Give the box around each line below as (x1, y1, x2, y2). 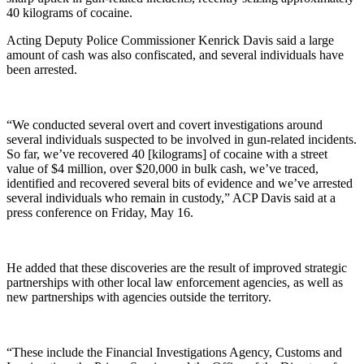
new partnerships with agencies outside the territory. (6, 289, 271, 304)
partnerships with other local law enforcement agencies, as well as (6, 275, 343, 289)
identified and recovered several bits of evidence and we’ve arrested (6, 175, 353, 190)
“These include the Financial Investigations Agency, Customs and (6, 344, 342, 359)
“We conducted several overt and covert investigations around (6, 117, 323, 132)
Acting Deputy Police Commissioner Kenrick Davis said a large (6, 32, 334, 47)
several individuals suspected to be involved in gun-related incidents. (6, 132, 357, 146)
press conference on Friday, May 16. (6, 205, 193, 219)
